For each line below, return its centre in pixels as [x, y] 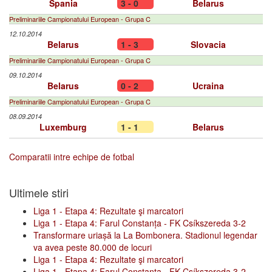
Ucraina [208, 86]
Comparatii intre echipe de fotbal [72, 157]
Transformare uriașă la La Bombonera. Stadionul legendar [145, 235]
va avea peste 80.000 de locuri [93, 247]
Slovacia [208, 44]
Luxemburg [63, 127]
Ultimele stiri [39, 192]
